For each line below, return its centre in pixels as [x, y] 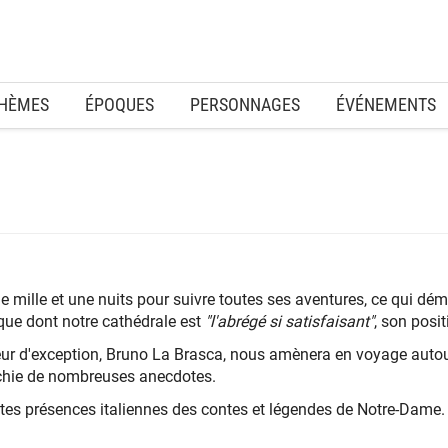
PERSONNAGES [245, 104]
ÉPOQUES [119, 104]
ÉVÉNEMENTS [386, 104]
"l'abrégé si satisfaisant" [289, 321]
